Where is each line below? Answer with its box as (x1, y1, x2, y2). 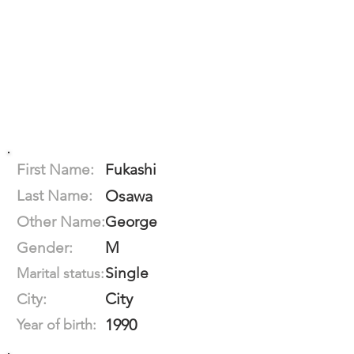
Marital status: (17, 265, 104, 282)
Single (105, 264, 149, 282)
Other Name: (17, 213, 105, 231)
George (105, 213, 157, 231)
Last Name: (17, 186, 92, 205)
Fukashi (105, 160, 156, 179)
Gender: (17, 239, 73, 257)
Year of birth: (17, 316, 96, 333)
